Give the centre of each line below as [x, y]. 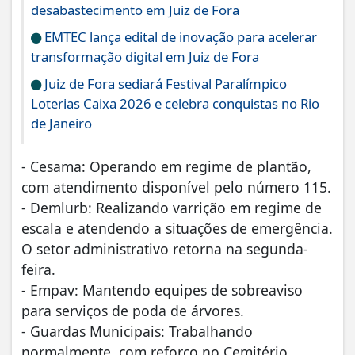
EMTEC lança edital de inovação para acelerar [179, 37]
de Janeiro [61, 124]
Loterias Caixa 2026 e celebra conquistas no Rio [175, 104]
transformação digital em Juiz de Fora [145, 57]
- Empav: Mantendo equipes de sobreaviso [162, 290]
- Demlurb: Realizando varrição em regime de [172, 208]
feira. [38, 270]
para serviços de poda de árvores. [133, 311]
